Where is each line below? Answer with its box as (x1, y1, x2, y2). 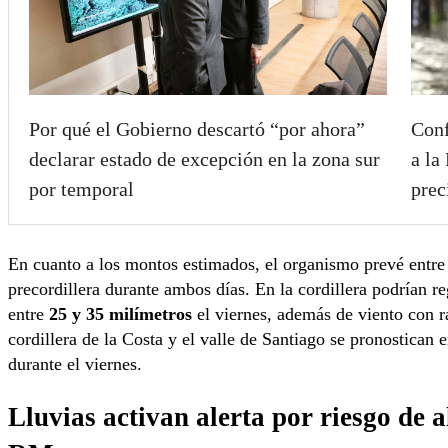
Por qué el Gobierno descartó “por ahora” (29, 117, 365, 140)
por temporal (29, 177, 134, 200)
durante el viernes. (8, 353, 142, 374)
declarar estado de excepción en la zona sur (29, 147, 380, 170)
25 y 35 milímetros (49, 303, 192, 324)
